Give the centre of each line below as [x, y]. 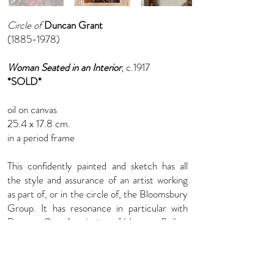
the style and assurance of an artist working [98, 180]
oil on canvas [32, 109]
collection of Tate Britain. [58, 250]
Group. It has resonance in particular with [98, 208]
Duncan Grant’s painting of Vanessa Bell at [98, 222]
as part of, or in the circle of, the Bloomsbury [98, 194]
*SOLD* [24, 81]
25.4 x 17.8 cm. [39, 124]
